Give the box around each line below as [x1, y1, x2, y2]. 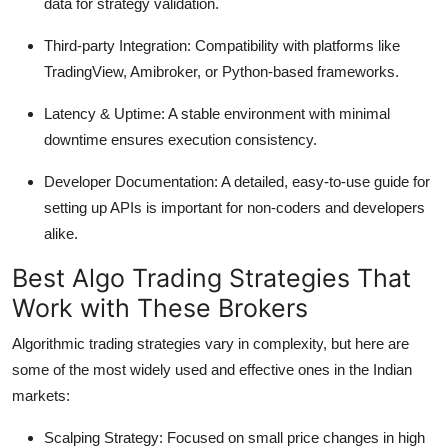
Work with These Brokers [12, 293, 308, 324]
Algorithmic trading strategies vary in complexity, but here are [12, 335, 409, 353]
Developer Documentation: [44, 173, 218, 191]
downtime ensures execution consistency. [44, 131, 317, 149]
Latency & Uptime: [44, 105, 165, 123]
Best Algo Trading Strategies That [12, 263, 411, 294]
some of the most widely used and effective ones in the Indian [12, 361, 412, 379]
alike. [44, 225, 78, 243]
